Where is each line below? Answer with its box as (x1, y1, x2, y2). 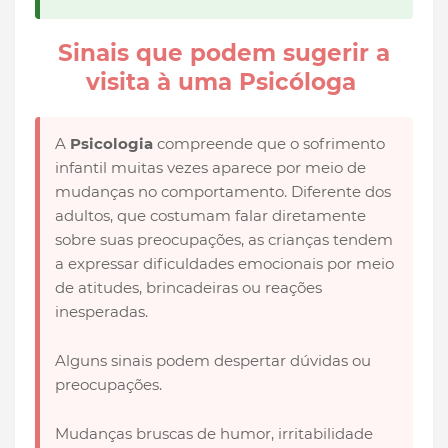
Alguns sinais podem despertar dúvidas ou (55, 351, 371, 371)
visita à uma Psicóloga (85, 68, 363, 97)
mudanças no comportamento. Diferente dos (55, 182, 391, 202)
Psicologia (70, 134, 153, 154)
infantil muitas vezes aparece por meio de (55, 158, 366, 178)
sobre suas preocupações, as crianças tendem (55, 230, 393, 250)
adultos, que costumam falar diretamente (55, 206, 366, 226)
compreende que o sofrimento (153, 134, 385, 154)
